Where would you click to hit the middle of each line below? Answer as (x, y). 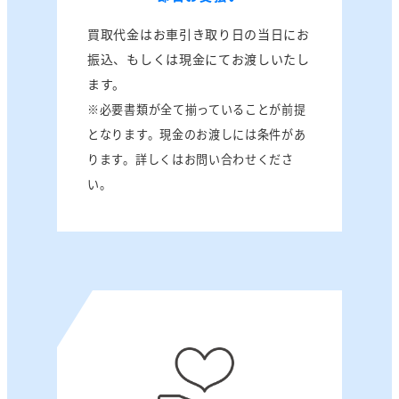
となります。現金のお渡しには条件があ (197, 134)
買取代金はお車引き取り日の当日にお (199, 34)
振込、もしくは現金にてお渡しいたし (199, 59)
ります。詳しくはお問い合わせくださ (191, 159)
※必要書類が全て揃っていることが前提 (197, 110)
